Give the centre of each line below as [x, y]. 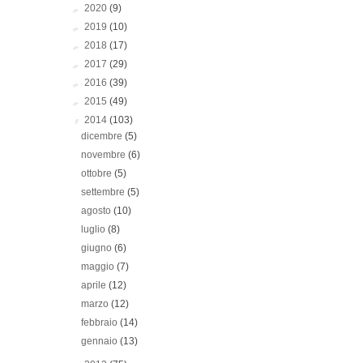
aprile [95, 285]
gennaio [101, 341]
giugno [98, 248]
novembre [105, 154]
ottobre [98, 173]
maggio [99, 266]
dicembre [103, 136]
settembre [105, 192]
